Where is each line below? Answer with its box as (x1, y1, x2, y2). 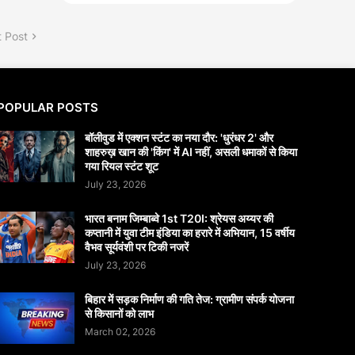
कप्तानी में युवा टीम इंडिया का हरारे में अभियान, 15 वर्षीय (85, 226, 295, 240)
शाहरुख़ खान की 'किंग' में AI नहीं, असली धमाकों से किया (85, 145, 297, 159)
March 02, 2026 (85, 326, 155, 338)
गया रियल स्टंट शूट (85, 159, 158, 174)
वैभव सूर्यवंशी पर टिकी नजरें (85, 240, 189, 254)
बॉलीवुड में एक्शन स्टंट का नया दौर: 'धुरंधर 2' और (85, 131, 273, 145)
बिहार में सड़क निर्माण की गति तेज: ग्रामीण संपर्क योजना (85, 292, 294, 307)
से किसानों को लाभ (85, 307, 154, 321)
